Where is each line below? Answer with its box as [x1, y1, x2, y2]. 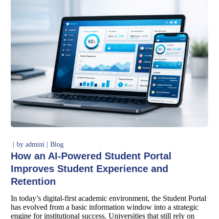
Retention [11, 176, 56, 187]
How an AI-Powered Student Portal [11, 151, 172, 162]
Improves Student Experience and [11, 163, 169, 175]
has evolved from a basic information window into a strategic [11, 203, 199, 212]
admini [25, 141, 45, 149]
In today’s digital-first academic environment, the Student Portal [11, 194, 207, 203]
